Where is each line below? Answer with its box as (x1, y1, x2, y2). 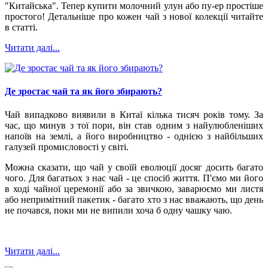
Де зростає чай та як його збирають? (5, 86, 162, 97)
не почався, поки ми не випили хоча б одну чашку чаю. (5, 205, 232, 216)
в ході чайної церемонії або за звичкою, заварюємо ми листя (5, 184, 263, 194)
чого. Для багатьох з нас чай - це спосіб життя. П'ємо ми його (5, 173, 263, 184)
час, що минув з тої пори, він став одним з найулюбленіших (5, 120, 263, 131)
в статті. (5, 22, 38, 32)
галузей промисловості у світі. (5, 142, 129, 153)
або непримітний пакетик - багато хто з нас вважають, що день (5, 194, 263, 205)
